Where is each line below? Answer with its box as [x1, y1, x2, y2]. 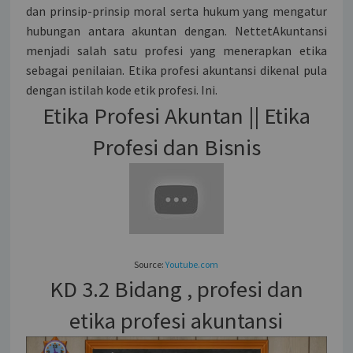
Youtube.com [165, 258, 219, 270]
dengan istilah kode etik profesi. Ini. [26, 81, 218, 98]
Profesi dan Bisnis [91, 132, 261, 162]
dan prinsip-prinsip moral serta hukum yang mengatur [26, 2, 327, 19]
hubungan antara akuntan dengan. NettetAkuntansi [26, 22, 327, 39]
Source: [134, 258, 166, 270]
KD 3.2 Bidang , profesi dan [49, 274, 303, 303]
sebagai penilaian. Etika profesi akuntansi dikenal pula [26, 61, 327, 78]
